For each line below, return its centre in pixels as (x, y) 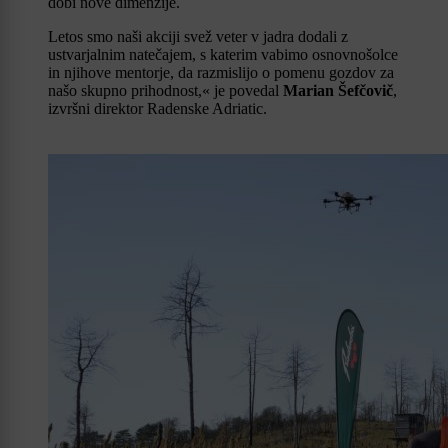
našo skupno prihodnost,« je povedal (165, 90)
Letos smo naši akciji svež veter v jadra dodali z (198, 36)
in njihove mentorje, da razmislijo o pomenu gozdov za (221, 72)
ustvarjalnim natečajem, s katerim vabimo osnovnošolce (223, 54)
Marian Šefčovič (338, 90)
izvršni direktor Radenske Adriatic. (157, 108)
